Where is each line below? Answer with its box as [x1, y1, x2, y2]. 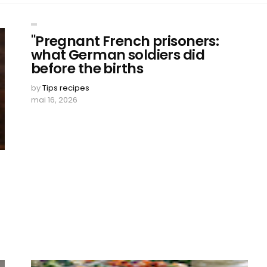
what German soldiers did [30, 45, 204, 64]
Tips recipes [42, 82, 89, 94]
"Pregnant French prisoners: [30, 32, 219, 51]
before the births [30, 59, 143, 78]
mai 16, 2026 [30, 94, 77, 105]
